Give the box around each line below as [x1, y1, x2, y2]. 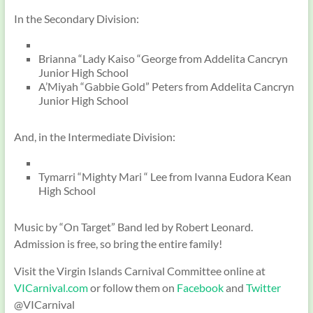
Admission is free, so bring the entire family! [13, 237, 222, 250]
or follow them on [87, 281, 177, 294]
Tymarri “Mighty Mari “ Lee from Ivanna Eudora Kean [38, 170, 291, 183]
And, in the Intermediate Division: [13, 130, 175, 143]
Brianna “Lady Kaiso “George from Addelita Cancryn [38, 52, 288, 65]
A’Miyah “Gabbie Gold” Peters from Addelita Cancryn [38, 80, 294, 93]
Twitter [245, 281, 281, 294]
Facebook [176, 281, 224, 294]
